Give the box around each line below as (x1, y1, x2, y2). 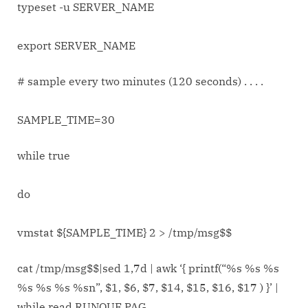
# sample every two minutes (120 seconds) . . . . (17, 74, 263, 89)
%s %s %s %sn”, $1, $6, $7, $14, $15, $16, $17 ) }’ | (17, 280, 278, 295)
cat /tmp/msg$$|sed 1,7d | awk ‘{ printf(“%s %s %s (17, 261, 279, 276)
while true (17, 148, 70, 163)
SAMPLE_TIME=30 (17, 113, 115, 127)
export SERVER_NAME (17, 38, 135, 53)
